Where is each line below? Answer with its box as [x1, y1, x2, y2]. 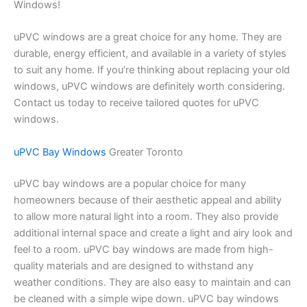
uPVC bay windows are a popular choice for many [14, 177, 246, 190]
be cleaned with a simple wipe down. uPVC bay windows [14, 292, 279, 305]
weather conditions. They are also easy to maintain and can [14, 275, 291, 288]
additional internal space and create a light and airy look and [14, 226, 293, 239]
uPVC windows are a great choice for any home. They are [14, 31, 282, 44]
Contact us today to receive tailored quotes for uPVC [14, 97, 259, 110]
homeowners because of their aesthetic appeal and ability [14, 193, 282, 206]
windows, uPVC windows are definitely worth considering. [14, 80, 285, 93]
